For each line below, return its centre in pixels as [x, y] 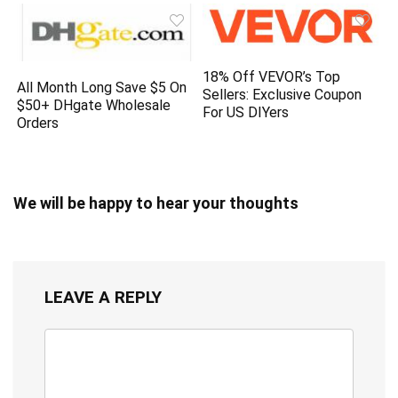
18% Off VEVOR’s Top [272, 76]
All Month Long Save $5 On [102, 87]
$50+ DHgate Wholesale [94, 105]
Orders [38, 123]
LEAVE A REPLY [103, 297]
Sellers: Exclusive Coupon [283, 94]
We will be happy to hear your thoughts [156, 203]
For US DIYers [246, 112]
